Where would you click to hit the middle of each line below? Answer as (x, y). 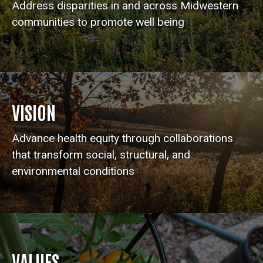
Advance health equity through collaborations (122, 138)
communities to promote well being (98, 22)
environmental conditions (73, 171)
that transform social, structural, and (101, 154)
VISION (34, 111)
